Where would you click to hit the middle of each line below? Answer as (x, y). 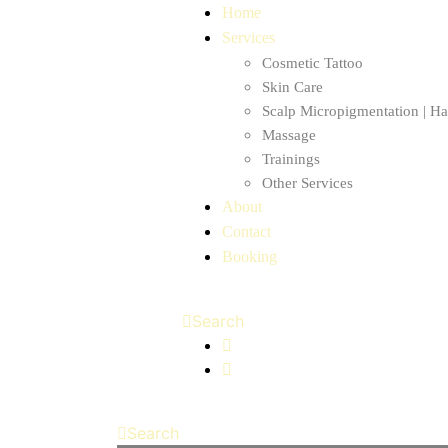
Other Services (307, 183)
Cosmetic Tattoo (312, 63)
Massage (289, 135)
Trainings (291, 159)
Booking (249, 256)
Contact (246, 231)
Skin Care (292, 87)
